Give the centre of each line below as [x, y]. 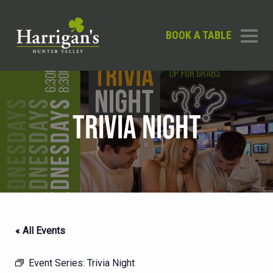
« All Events [40, 231]
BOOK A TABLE [199, 35]
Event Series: [58, 263]
